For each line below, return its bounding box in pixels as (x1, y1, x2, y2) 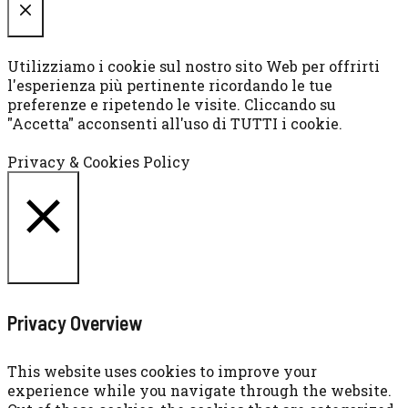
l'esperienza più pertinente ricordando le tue (7, 76, 332, 96)
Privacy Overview (7, 311, 142, 335)
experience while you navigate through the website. (7, 380, 392, 400)
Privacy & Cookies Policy (7, 152, 190, 172)
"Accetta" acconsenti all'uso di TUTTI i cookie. (7, 114, 342, 134)
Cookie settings (12, 133, 125, 153)
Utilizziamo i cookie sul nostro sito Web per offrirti (7, 56, 380, 76)
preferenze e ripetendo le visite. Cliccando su (7, 95, 336, 115)
